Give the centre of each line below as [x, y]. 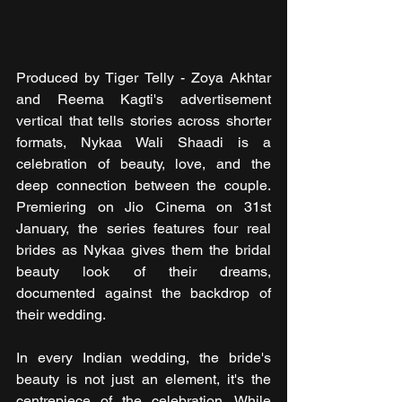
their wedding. [61, 315]
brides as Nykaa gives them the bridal [144, 250]
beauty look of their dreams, [144, 272]
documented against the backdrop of [144, 293]
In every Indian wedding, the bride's [144, 358]
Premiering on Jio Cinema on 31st [144, 207]
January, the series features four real [144, 229]
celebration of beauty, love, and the [144, 164]
